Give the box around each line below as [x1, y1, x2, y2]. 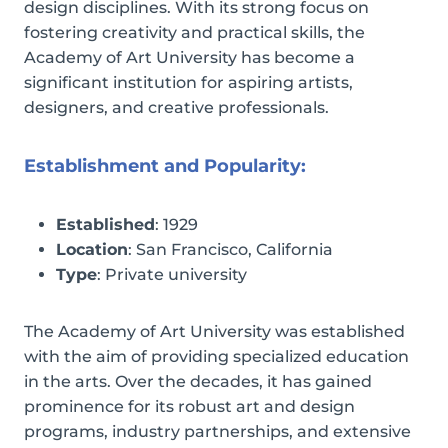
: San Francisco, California [128, 239, 333, 259]
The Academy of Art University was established [24, 321, 405, 341]
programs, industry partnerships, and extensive [24, 421, 411, 441]
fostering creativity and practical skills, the [24, 22, 365, 42]
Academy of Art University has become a [24, 47, 355, 67]
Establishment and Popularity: [24, 154, 306, 176]
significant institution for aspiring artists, [24, 72, 353, 92]
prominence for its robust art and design [24, 396, 355, 416]
